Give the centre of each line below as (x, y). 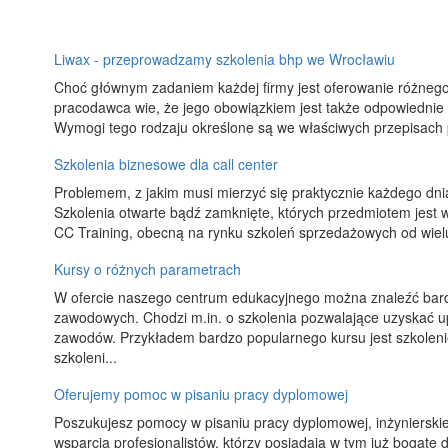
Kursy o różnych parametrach (147, 269)
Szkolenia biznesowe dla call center (166, 164)
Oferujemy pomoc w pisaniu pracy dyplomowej (201, 394)
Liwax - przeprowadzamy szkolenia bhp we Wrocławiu (224, 59)
